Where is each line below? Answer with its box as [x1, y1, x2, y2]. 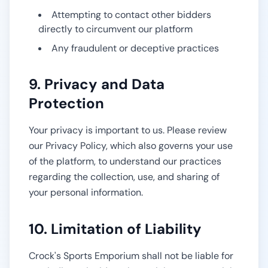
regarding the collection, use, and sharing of [29, 170, 220, 183]
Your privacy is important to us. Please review [29, 124, 227, 136]
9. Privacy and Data [29, 75, 165, 93]
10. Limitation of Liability [29, 220, 202, 238]
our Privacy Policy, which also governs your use [29, 139, 233, 152]
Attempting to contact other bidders [51, 8, 211, 21]
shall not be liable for [139, 249, 233, 262]
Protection [29, 94, 104, 112]
